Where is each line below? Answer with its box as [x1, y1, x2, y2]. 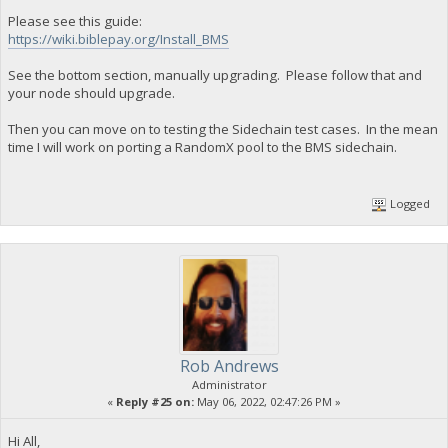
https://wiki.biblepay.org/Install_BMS [7, 29, 229, 48]
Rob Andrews [179, 355, 279, 378]
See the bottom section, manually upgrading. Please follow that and [7, 65, 422, 84]
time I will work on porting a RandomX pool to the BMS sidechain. [7, 137, 397, 156]
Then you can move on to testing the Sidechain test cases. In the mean [7, 119, 438, 138]
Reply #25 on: [116, 394, 194, 410]
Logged [387, 196, 431, 212]
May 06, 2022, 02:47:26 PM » [194, 394, 341, 410]
